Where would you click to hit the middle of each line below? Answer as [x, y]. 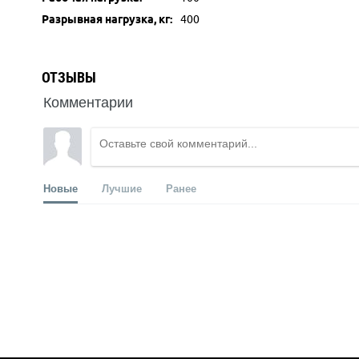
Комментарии [88, 101]
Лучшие [122, 188]
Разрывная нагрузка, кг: [107, 19]
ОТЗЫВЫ [69, 77]
